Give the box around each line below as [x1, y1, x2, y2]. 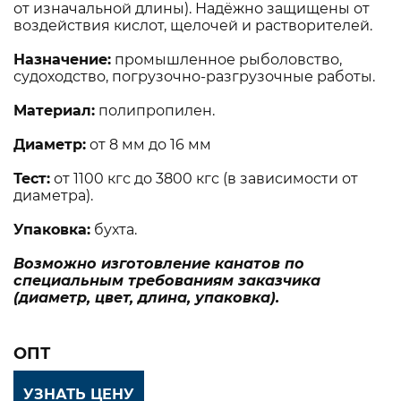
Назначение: [13, 51, 111, 68]
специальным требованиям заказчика [13, 272, 320, 289]
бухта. [90, 221, 137, 238]
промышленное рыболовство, [111, 51, 342, 68]
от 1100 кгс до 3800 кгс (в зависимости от [50, 170, 358, 187]
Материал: [13, 102, 95, 119]
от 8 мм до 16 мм [86, 136, 211, 153]
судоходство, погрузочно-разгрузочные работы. [13, 68, 375, 85]
